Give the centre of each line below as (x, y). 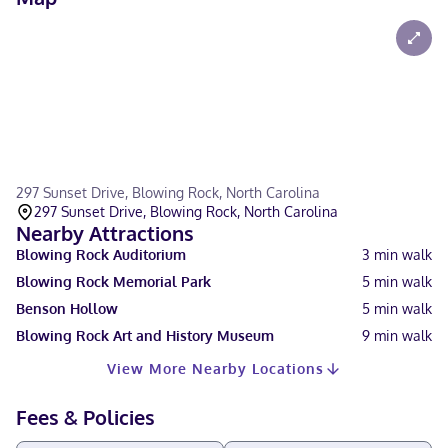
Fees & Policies (85, 417)
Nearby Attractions (105, 233)
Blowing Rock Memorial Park (113, 281)
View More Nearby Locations (215, 368)
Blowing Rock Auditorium (101, 254)
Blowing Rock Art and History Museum (145, 335)
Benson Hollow (67, 308)
